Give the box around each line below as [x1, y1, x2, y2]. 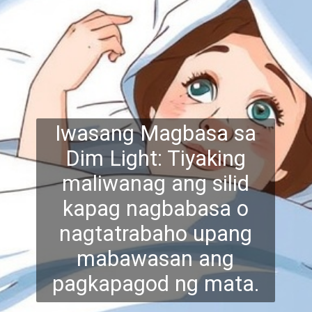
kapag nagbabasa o [62, 196, 249, 221]
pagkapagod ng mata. [52, 271, 259, 296]
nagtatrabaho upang [58, 221, 252, 246]
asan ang [147, 246, 235, 271]
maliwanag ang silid [61, 171, 249, 196]
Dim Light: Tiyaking [65, 146, 246, 171]
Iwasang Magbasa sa [54, 120, 256, 146]
